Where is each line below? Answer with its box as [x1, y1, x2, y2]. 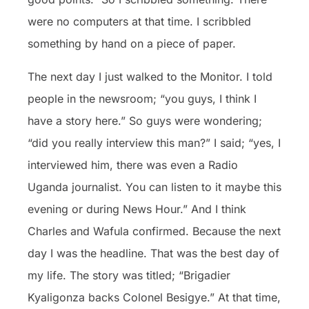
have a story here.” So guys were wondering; [28, 113, 262, 128]
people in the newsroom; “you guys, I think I [28, 91, 257, 106]
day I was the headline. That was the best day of [28, 246, 279, 260]
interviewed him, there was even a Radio [28, 157, 238, 172]
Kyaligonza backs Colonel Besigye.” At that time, [28, 290, 281, 304]
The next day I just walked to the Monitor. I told [28, 69, 272, 83]
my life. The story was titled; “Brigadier [28, 268, 230, 282]
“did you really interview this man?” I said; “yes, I [28, 135, 281, 150]
